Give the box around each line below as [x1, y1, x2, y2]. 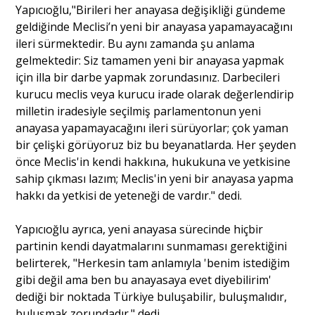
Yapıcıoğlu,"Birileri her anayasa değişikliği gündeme [15, 1, 286, 18]
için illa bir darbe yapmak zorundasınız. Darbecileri [15, 69, 281, 85]
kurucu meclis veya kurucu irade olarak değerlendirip [15, 86, 295, 102]
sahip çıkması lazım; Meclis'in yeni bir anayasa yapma [15, 170, 294, 186]
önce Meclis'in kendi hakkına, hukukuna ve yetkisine [15, 153, 291, 169]
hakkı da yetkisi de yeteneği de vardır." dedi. [15, 187, 243, 203]
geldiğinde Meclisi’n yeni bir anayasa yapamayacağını [15, 18, 293, 34]
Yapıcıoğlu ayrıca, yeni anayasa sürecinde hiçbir [15, 221, 264, 237]
